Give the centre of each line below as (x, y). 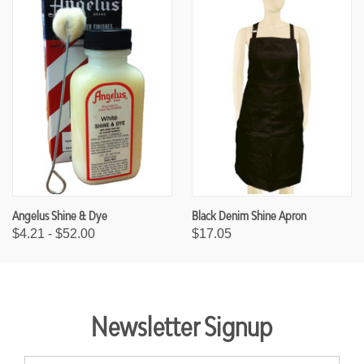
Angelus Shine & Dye (60, 215)
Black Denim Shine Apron (249, 215)
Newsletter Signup (182, 327)
